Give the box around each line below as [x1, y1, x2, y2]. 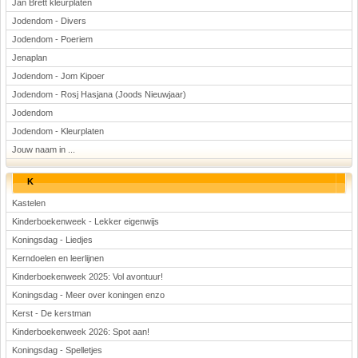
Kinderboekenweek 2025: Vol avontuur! [12, 272, 163, 281]
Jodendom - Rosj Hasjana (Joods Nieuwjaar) [12, 89, 186, 99]
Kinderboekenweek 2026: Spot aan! [12, 327, 149, 336]
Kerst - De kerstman [12, 308, 91, 318]
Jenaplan [12, 53, 47, 62]
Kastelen [12, 198, 46, 208]
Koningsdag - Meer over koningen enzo [12, 290, 165, 300]
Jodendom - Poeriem [12, 34, 93, 44]
